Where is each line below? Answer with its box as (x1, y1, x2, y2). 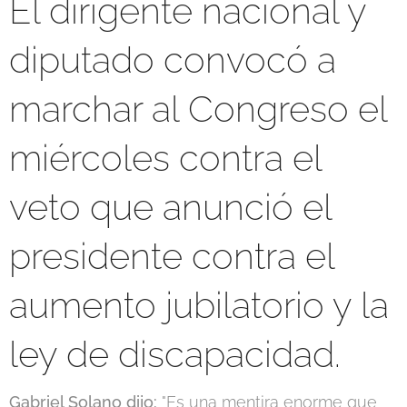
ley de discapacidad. (9, 332, 341, 375)
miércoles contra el (9, 135, 322, 179)
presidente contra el (9, 233, 334, 277)
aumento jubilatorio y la (9, 283, 389, 326)
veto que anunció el (9, 184, 332, 228)
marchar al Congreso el (9, 86, 387, 130)
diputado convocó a (9, 37, 336, 81)
